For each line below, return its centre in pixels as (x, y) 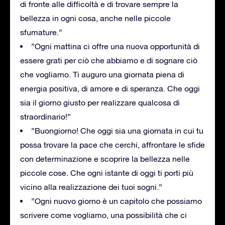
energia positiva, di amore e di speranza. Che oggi (110, 88)
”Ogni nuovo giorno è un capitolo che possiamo (117, 201)
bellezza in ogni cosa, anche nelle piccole (95, 18)
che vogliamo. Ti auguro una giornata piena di (102, 74)
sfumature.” (41, 32)
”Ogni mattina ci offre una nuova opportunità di (116, 46)
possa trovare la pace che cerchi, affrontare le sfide (113, 144)
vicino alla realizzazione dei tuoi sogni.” (91, 187)
